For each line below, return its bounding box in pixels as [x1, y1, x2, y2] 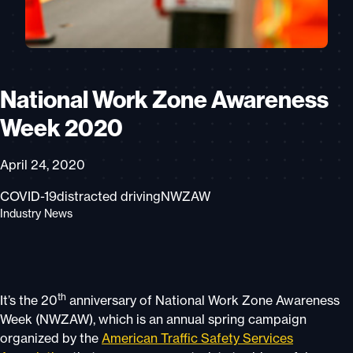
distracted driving [57, 188, 161, 204]
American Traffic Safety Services [102, 330, 293, 346]
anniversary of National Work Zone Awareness [66, 292, 340, 308]
